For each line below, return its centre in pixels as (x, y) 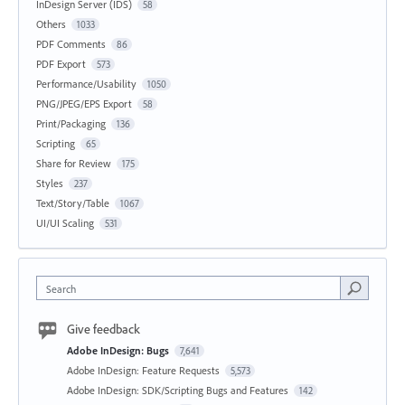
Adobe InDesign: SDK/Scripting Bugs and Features (179, 390)
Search (61, 288)
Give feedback (104, 329)
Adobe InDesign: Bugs (119, 350)
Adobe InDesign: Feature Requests (145, 370)
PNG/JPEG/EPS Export (84, 103)
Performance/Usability (86, 83)
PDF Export (61, 63)
